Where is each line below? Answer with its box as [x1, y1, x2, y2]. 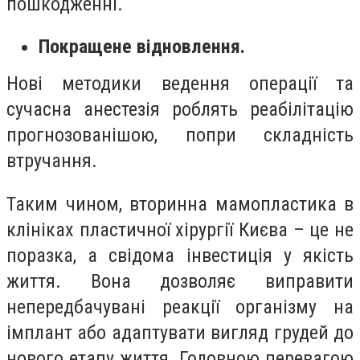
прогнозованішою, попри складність [6, 124, 354, 147]
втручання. [6, 149, 107, 173]
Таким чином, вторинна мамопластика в [6, 192, 354, 215]
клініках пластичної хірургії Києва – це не [6, 218, 354, 241]
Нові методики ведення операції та [6, 72, 354, 96]
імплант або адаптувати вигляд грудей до [6, 321, 354, 344]
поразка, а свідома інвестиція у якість [6, 243, 354, 267]
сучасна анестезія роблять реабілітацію [6, 98, 354, 121]
